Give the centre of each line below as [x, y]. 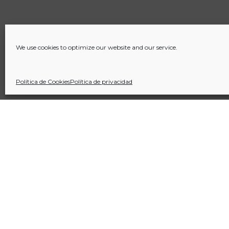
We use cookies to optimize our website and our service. [97, 47]
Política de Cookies [43, 82]
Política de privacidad [101, 82]
